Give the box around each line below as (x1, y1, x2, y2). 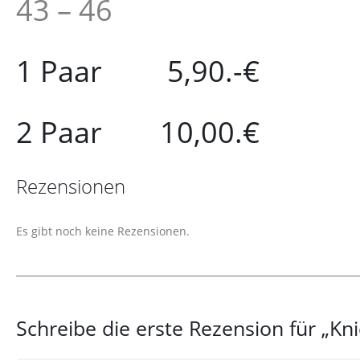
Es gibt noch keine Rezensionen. (16, 223, 190, 239)
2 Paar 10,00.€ (16, 112, 260, 152)
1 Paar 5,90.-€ (16, 51, 260, 91)
